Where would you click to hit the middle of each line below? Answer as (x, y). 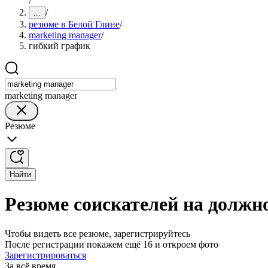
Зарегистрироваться (45, 255)
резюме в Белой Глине (74, 24)
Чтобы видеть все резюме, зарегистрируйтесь (98, 233)
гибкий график (60, 46)
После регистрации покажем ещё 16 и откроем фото (112, 244)
